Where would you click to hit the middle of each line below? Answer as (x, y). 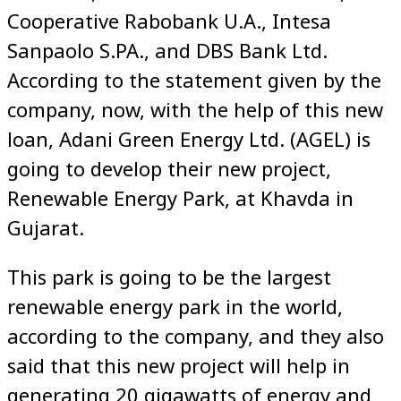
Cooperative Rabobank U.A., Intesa (169, 20)
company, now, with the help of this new (195, 109)
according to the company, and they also (196, 335)
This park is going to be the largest (169, 276)
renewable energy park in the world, (175, 306)
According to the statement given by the (194, 79)
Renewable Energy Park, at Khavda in (180, 197)
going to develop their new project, (169, 168)
